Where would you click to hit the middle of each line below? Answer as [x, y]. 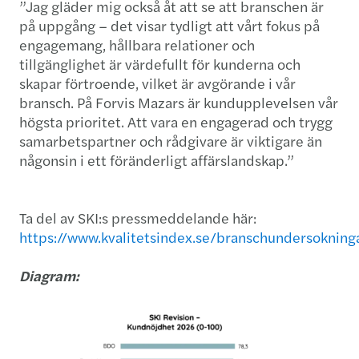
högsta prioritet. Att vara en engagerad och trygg [176, 122]
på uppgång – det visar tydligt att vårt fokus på [169, 26]
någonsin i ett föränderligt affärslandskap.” [157, 160]
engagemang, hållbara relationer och [137, 45]
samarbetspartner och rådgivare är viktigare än [171, 141]
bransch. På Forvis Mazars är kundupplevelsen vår [179, 103]
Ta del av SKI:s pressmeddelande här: [138, 218]
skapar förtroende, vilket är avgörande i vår [157, 83]
